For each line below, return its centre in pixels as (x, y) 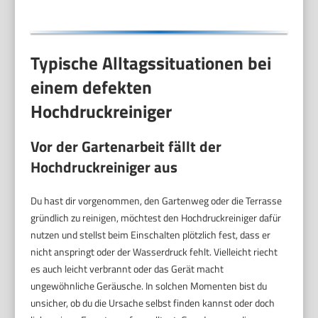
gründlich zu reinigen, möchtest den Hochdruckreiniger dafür (156, 217)
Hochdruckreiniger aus (104, 166)
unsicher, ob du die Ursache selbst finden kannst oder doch (153, 302)
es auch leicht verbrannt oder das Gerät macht (127, 268)
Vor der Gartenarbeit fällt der (126, 146)
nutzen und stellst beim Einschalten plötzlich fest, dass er (151, 234)
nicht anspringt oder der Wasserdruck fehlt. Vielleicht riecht (154, 251)
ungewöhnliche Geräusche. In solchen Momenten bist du (149, 285)
